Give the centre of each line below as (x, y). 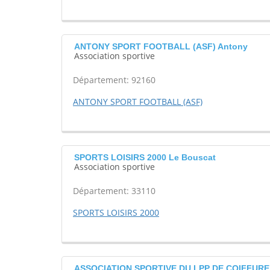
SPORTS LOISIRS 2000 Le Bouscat (145, 158)
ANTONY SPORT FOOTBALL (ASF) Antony (161, 47)
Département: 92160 (114, 80)
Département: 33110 (114, 191)
